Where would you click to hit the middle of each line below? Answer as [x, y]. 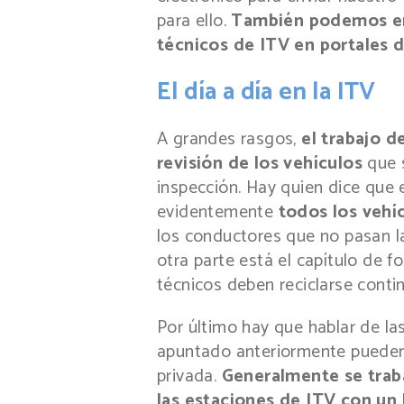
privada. [189, 376]
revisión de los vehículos [260, 163]
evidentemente [216, 212]
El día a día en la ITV [266, 92]
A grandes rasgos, [230, 139]
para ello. [194, 22]
